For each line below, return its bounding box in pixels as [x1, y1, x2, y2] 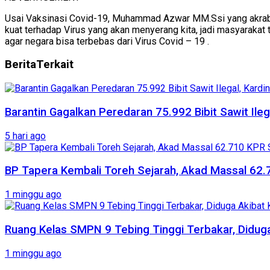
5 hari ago [5, 130, 46, 142]
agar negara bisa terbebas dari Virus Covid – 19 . [5, 35, 209, 47]
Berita [5, 58, 36, 72]
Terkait [36, 58, 74, 72]
